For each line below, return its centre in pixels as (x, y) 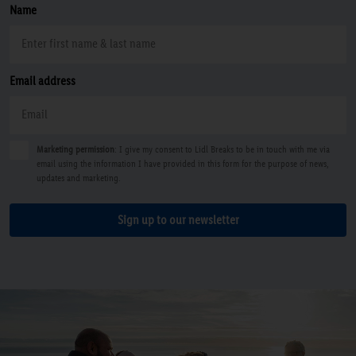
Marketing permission (75, 149)
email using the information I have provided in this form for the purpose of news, (183, 163)
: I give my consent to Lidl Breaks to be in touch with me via (222, 149)
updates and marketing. (79, 178)
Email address (43, 80)
